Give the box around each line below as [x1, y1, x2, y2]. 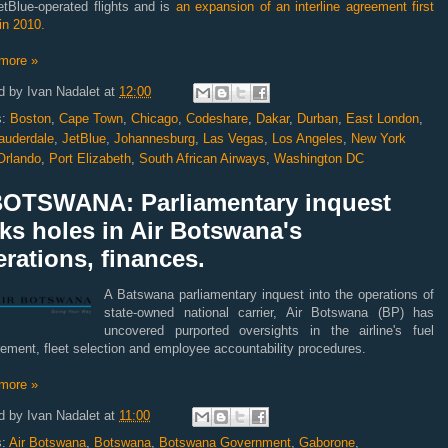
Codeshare [186, 111, 248, 126]
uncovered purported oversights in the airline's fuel [104, 323, 434, 338]
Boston [10, 111, 51, 126]
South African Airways [139, 151, 266, 166]
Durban [297, 111, 338, 126]
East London [346, 111, 419, 126]
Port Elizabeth [49, 151, 131, 166]
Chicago [131, 111, 178, 126]
